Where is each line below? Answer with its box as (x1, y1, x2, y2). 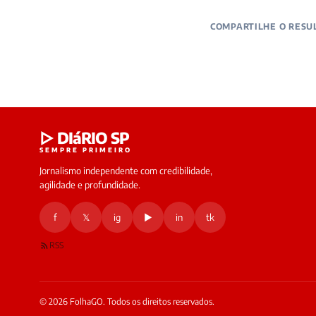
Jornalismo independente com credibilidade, (39, 165, 212, 176)
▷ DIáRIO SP (39, 128, 129, 147)
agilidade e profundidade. (39, 179, 140, 190)
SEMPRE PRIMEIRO (39, 146, 132, 154)
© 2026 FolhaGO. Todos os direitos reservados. (39, 296, 214, 307)
